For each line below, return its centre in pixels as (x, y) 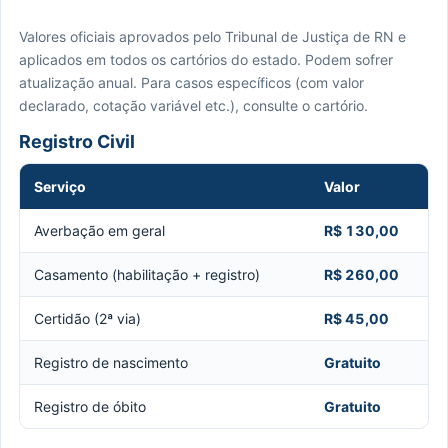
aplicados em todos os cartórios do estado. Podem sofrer (206, 59)
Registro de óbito (90, 406)
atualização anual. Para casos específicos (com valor (191, 82)
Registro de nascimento (111, 362)
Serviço (60, 186)
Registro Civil (77, 141)
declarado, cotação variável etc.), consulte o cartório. (193, 105)
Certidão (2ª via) (87, 318)
